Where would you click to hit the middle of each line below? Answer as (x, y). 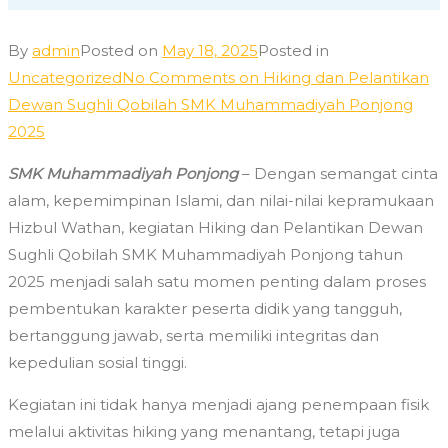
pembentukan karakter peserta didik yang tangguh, (205, 309)
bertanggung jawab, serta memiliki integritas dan (193, 336)
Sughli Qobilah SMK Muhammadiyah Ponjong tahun (205, 255)
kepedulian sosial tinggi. (97, 363)
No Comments (178, 78)
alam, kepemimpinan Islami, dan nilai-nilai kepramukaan (221, 201)
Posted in (293, 51)
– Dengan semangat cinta (338, 174)
